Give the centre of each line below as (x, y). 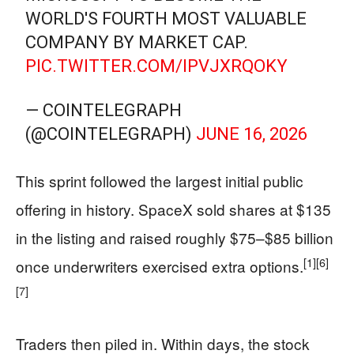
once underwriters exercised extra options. (160, 266)
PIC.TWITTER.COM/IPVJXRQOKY (157, 66)
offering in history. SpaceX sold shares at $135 (173, 209)
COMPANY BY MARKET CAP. (137, 42)
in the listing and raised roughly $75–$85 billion (175, 237)
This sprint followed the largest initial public (160, 181)
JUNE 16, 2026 (252, 134)
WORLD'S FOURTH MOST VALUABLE (166, 19)
